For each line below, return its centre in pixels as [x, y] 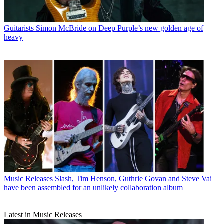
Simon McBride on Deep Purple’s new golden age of [120, 28]
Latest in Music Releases [43, 215]
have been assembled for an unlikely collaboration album [93, 188]
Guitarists [19, 28]
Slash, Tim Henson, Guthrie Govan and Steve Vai [133, 179]
